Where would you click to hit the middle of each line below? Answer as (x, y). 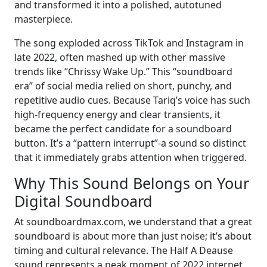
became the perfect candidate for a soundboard (123, 129)
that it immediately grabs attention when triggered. (131, 158)
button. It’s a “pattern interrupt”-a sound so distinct (130, 143)
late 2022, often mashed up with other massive (120, 58)
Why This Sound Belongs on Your (132, 183)
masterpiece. (44, 19)
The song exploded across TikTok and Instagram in (129, 43)
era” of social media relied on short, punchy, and (123, 86)
